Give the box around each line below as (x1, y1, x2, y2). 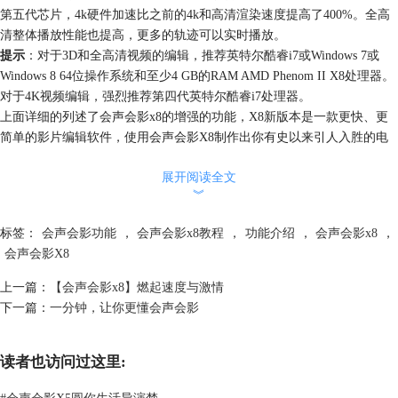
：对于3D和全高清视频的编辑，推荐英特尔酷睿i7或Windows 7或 (25, 47, 379, 62)
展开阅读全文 (162, 169, 236, 184)
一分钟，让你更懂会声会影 (50, 299, 199, 314)
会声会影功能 (41, 225, 116, 240)
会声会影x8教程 (137, 225, 225, 240)
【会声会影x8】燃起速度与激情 (50, 279, 224, 294)
